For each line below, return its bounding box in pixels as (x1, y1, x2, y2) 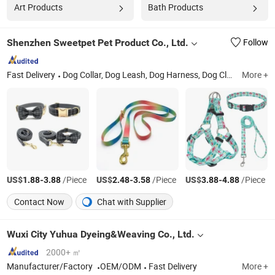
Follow (242, 36, 268, 48)
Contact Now (14, 196, 65, 207)
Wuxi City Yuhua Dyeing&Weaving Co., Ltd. (7, 228, 195, 240)
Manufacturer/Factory (7, 261, 95, 273)
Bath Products (147, 1, 203, 13)
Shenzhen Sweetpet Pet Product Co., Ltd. (7, 36, 189, 48)
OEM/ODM (100, 261, 142, 273)
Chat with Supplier (95, 196, 167, 207)
